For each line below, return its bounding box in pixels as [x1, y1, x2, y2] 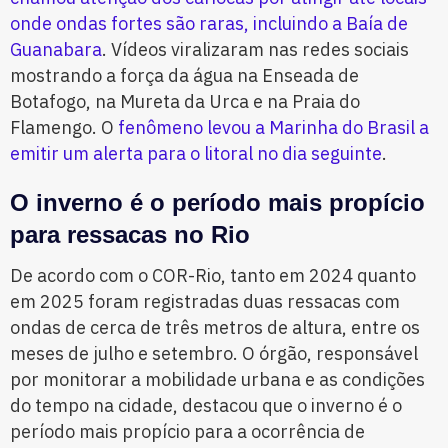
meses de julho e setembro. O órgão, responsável [10, 342, 418, 366]
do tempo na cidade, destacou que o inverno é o [10, 394, 402, 418]
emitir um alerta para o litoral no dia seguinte [10, 142, 382, 166]
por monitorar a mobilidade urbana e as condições [10, 368, 425, 392]
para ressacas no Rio [10, 221, 250, 249]
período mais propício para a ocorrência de [10, 420, 365, 444]
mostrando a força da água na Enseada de [10, 64, 359, 88]
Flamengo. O [10, 116, 114, 140]
